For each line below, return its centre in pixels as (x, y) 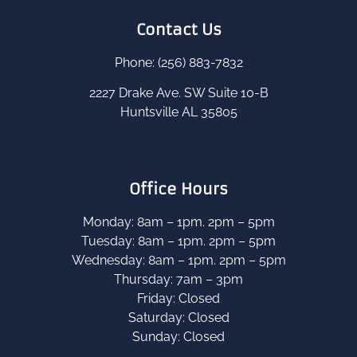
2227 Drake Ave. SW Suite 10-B (178, 93)
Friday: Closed (178, 298)
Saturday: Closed (178, 317)
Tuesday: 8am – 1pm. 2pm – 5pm (178, 241)
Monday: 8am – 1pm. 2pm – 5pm (178, 222)
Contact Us (178, 29)
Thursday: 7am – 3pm (178, 279)
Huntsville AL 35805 (178, 112)
